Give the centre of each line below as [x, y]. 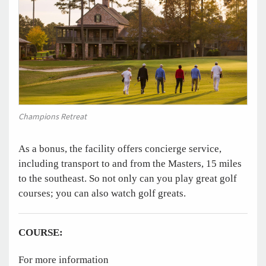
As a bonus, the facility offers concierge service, [120, 148]
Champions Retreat [53, 117]
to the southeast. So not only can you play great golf [128, 178]
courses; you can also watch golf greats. [107, 193]
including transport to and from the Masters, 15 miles [130, 163]
